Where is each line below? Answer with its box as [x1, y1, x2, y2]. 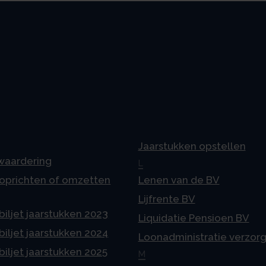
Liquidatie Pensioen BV [138, 212, 249, 224]
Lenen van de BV [138, 174, 220, 186]
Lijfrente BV [138, 193, 195, 205]
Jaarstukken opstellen [138, 140, 246, 153]
